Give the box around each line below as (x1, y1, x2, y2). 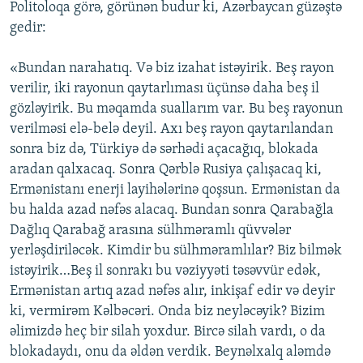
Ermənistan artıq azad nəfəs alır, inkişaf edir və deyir (10, 284, 335, 300)
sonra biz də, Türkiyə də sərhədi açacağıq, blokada (10, 142, 318, 158)
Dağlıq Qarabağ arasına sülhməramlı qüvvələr (10, 223, 291, 239)
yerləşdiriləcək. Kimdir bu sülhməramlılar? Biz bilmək (10, 243, 342, 259)
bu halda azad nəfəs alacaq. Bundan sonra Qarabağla (10, 203, 334, 219)
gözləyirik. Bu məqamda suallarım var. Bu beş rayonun (10, 101, 343, 117)
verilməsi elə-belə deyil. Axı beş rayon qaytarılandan (10, 122, 333, 138)
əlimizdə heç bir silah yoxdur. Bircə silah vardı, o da (10, 324, 326, 340)
